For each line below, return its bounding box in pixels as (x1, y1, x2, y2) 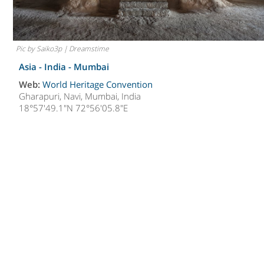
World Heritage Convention (42, 78, 153, 91)
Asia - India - (19, 61, 74, 73)
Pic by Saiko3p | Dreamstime (16, 44, 110, 54)
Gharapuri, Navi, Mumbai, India (19, 90, 141, 103)
